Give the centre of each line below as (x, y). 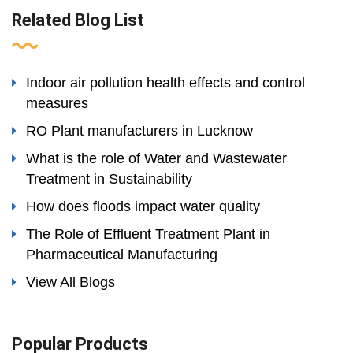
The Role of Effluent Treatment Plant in (148, 234)
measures (57, 104)
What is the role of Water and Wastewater (156, 159)
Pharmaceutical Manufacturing (122, 255)
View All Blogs (71, 282)
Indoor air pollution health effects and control (165, 83)
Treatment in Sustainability (109, 179)
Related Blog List (78, 20)
